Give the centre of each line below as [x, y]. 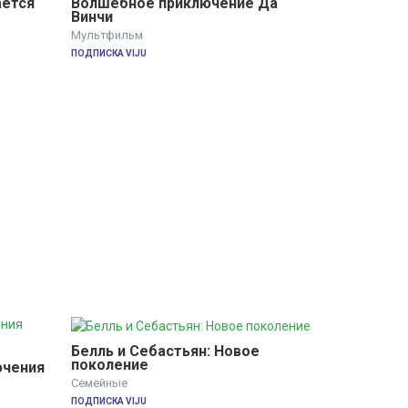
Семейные [99, 382]
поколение [109, 364]
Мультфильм [107, 35]
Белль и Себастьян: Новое [165, 351]
